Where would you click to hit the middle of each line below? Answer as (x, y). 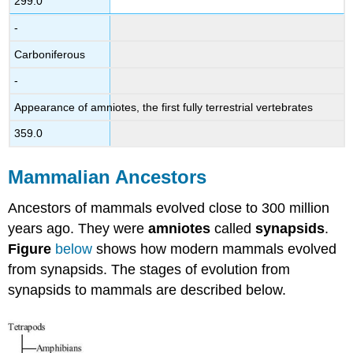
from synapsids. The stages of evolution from (149, 270)
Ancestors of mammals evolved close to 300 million (169, 208)
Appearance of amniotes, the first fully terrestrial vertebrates (164, 107)
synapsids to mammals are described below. (147, 290)
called (233, 229)
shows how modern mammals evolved (215, 249)
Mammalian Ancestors (108, 176)
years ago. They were (78, 229)
